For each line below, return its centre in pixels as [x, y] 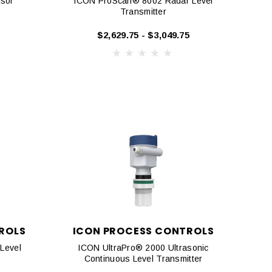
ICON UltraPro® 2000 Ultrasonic [143, 248]
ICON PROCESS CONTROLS [143, 231]
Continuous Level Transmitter [143, 259]
